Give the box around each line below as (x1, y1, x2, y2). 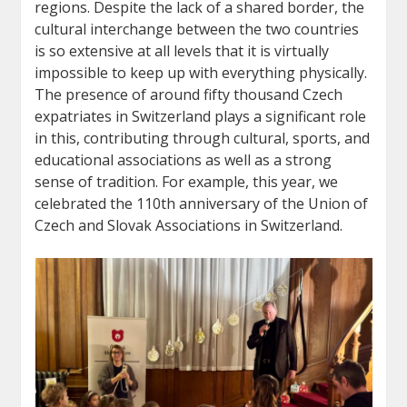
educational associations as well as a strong (35, 150, 333, 171)
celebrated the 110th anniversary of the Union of (35, 194, 369, 214)
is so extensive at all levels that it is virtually (35, 41, 330, 62)
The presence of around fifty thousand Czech (35, 84, 343, 105)
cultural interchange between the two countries (35, 19, 360, 40)
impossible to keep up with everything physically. (35, 63, 368, 84)
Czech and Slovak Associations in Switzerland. (35, 215, 343, 236)
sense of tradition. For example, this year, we (35, 172, 339, 193)
